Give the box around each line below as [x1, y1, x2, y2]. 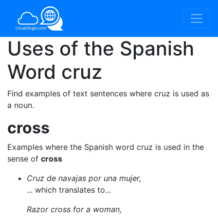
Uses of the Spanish [7, 36, 194, 60]
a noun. [7, 100, 34, 110]
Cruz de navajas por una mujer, [27, 173, 141, 183]
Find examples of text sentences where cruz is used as [7, 89, 209, 98]
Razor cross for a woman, [27, 204, 122, 214]
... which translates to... [27, 185, 111, 195]
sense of [7, 154, 41, 163]
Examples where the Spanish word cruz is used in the [7, 142, 204, 152]
